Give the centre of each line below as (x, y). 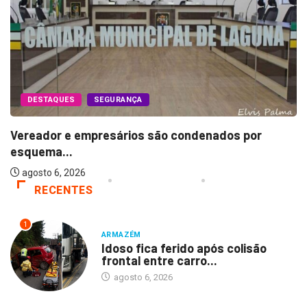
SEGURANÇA (118, 100)
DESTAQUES (51, 100)
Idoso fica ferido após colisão (184, 248)
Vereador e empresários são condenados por (136, 135)
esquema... (41, 152)
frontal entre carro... (159, 261)
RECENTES (64, 191)
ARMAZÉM (121, 235)
